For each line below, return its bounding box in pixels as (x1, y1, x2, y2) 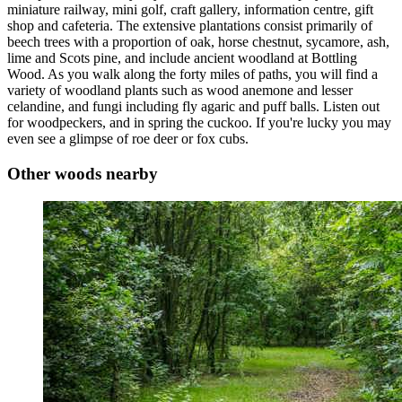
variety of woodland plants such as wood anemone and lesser (7, 83, 353, 99)
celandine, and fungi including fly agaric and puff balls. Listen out (7, 99, 380, 115)
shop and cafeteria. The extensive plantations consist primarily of (7, 18, 372, 34)
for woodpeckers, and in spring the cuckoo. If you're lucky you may (7, 115, 391, 131)
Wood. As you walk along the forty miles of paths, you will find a (7, 66, 378, 83)
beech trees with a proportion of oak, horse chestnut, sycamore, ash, (7, 34, 389, 50)
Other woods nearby (7, 163, 158, 183)
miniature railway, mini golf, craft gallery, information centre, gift (7, 2, 373, 18)
